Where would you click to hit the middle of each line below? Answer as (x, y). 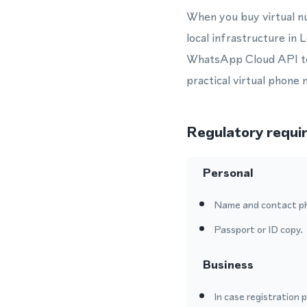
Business (228, 265)
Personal (228, 173)
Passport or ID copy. (258, 229)
